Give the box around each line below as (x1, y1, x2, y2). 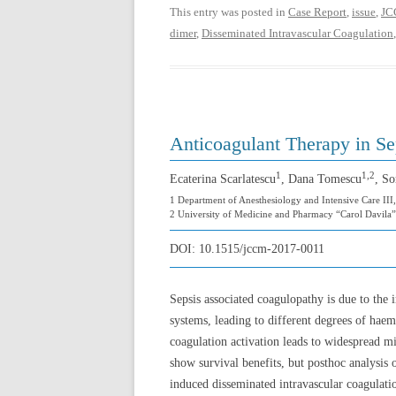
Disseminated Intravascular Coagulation (202, 27, 393, 40)
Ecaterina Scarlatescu (170, 172, 276, 186)
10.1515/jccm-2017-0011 (199, 242, 324, 255)
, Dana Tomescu (281, 172, 362, 186)
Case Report (288, 5, 346, 19)
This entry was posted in (170, 5, 288, 19)
